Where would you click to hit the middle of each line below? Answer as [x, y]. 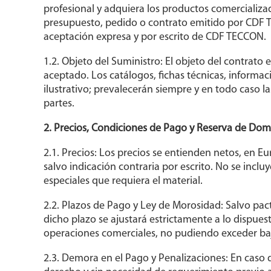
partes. [59, 104]
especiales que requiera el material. [123, 181]
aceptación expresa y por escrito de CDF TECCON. [155, 38]
